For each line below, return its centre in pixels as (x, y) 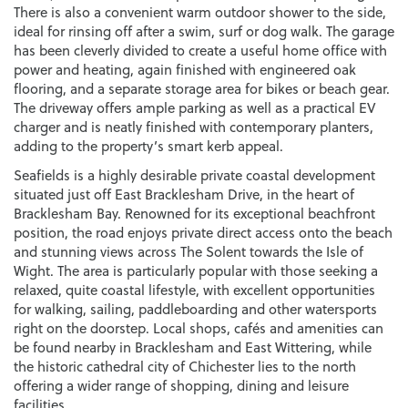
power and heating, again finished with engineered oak (185, 69)
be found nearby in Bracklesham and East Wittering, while (193, 347)
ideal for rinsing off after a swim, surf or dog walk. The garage (204, 31)
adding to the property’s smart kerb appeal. (148, 146)
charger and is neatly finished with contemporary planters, (194, 127)
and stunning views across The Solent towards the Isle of (189, 251)
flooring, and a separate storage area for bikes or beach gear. (202, 88)
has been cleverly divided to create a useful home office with (200, 50)
